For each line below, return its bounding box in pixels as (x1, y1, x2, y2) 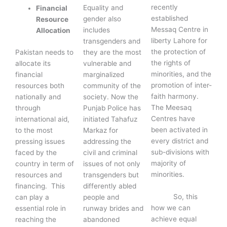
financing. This (15, 181, 65, 190)
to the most (15, 126, 53, 134)
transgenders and (83, 37, 141, 46)
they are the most (83, 48, 142, 57)
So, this (151, 192, 198, 201)
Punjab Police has (83, 104, 141, 112)
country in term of (15, 159, 74, 168)
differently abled (83, 182, 137, 191)
